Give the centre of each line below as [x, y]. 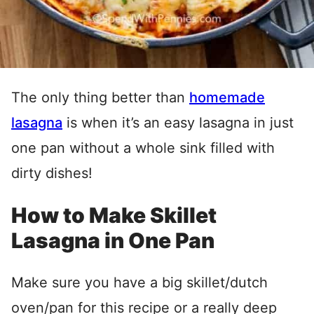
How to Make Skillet [114, 216]
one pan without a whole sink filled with [143, 148]
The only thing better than [100, 98]
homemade [227, 98]
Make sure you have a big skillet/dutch [139, 283]
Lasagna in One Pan [113, 241]
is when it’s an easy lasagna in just [178, 123]
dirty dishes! [52, 173]
